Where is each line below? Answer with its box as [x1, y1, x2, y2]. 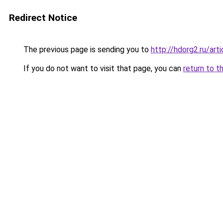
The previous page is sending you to [21, 45, 151, 54]
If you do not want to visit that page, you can [21, 64, 183, 73]
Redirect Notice [9, 12, 77, 23]
